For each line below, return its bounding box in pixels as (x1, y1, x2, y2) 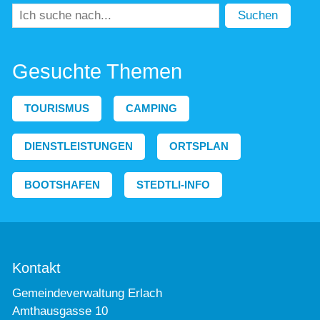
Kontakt (12, 260, 61, 276)
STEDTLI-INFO (136, 178, 210, 191)
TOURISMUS (24, 101, 89, 114)
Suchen (238, 8, 279, 22)
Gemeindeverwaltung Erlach (12, 286, 162, 301)
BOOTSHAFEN (24, 178, 100, 191)
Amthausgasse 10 (12, 304, 108, 319)
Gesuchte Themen (12, 59, 182, 83)
